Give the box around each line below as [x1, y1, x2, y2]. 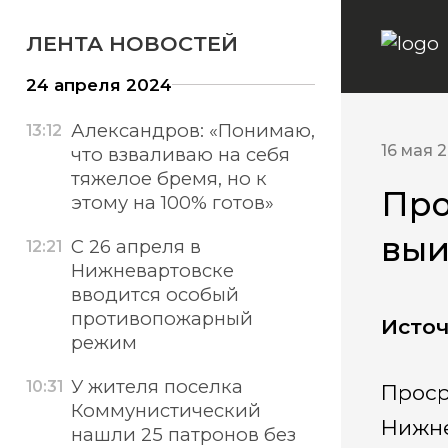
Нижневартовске [70, 259, 234, 283]
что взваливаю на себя [70, 143, 290, 167]
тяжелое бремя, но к [70, 167, 267, 191]
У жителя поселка [70, 374, 243, 398]
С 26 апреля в [70, 235, 201, 259]
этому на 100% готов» [70, 191, 274, 215]
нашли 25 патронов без [70, 422, 296, 446]
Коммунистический [70, 398, 261, 422]
